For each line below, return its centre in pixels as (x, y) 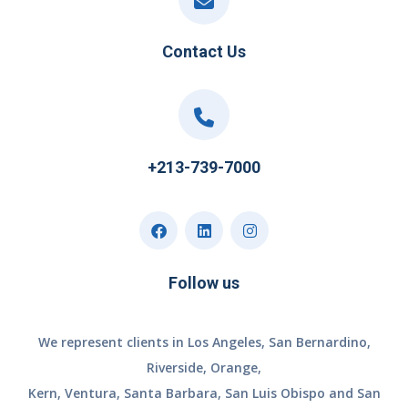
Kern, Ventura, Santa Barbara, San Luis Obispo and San (204, 393)
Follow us (204, 283)
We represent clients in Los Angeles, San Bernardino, (204, 342)
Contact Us (204, 52)
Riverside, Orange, (204, 368)
